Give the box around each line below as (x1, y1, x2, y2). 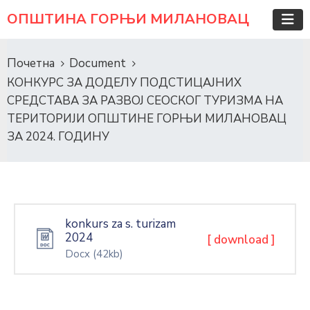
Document (69, 55, 126, 71)
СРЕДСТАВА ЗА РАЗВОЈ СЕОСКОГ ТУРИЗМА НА (7, 93, 283, 109)
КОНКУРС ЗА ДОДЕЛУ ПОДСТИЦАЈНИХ (7, 75, 241, 91)
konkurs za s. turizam (65, 216, 176, 232)
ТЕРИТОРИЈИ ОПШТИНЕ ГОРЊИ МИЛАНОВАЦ (7, 111, 286, 127)
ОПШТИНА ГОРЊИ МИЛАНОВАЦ (7, 10, 249, 28)
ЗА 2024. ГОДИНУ (7, 129, 109, 145)
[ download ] (207, 232, 275, 248)
